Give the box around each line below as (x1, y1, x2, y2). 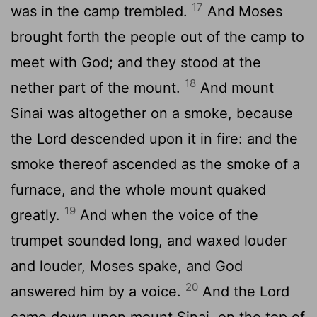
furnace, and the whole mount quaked (11, 180, 266, 198)
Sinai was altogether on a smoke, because (11, 104, 293, 122)
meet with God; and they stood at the (11, 53, 261, 71)
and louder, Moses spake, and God (11, 257, 243, 275)
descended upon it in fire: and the (67, 129, 298, 147)
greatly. (11, 206, 64, 224)
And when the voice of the (76, 206, 258, 224)
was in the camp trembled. (11, 2, 192, 20)
